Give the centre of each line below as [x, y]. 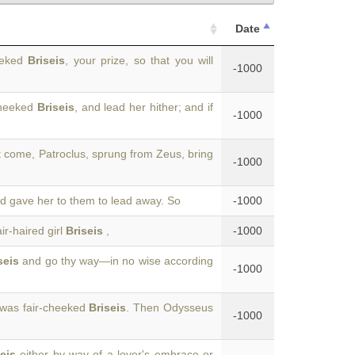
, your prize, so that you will [139, 60]
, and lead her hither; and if [144, 107]
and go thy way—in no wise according [116, 261]
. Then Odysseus [170, 307]
